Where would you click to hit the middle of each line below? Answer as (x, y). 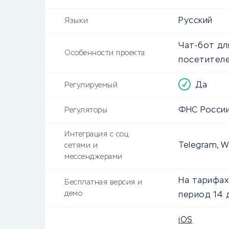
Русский (196, 21)
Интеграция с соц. (97, 134)
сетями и (81, 146)
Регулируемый (91, 85)
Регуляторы (86, 110)
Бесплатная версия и (104, 182)
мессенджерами (94, 157)
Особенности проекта (105, 53)
